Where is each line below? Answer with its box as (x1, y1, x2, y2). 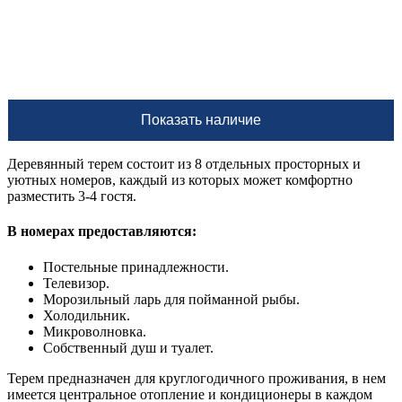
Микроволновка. (43, 323, 146, 339)
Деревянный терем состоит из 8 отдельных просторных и (7, 156, 361, 171)
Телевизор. (43, 275, 109, 291)
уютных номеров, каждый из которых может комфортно (7, 172, 353, 188)
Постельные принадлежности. (43, 258, 229, 275)
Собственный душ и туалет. (43, 339, 214, 355)
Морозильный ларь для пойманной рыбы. (43, 291, 300, 307)
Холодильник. (43, 307, 130, 323)
